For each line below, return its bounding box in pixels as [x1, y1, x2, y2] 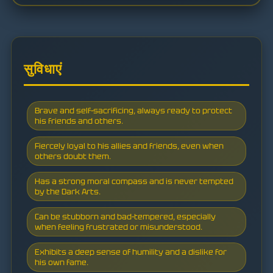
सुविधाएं [24, 60, 62, 78]
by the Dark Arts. [35, 186, 101, 197]
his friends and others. [35, 115, 123, 126]
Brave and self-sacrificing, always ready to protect [35, 105, 232, 116]
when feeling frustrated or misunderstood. [35, 221, 202, 232]
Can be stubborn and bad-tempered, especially [35, 211, 216, 222]
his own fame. [35, 257, 88, 268]
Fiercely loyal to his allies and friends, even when [35, 140, 224, 151]
